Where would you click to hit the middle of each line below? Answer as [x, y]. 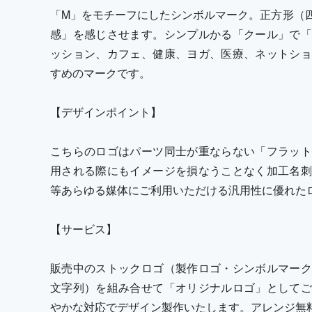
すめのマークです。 [100, 73]
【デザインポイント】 [106, 112]
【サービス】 [84, 229]
